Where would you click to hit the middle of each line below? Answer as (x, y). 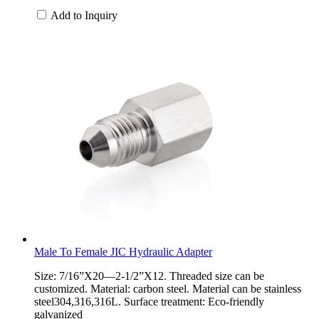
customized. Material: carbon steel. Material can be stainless (168, 288)
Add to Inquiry (84, 15)
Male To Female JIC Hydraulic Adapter (123, 251)
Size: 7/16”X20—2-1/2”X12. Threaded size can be (149, 276)
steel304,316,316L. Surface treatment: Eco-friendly (149, 301)
